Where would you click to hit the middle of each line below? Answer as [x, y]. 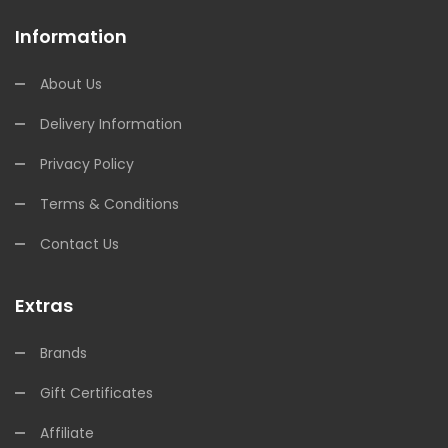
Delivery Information [111, 123]
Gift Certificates [96, 392]
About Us [71, 83]
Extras [44, 305]
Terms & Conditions [109, 203]
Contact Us [79, 243]
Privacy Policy [87, 163]
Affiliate [67, 432]
